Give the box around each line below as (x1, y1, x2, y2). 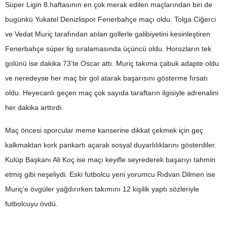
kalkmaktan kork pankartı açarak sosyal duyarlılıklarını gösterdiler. (5, 141, 216, 149)
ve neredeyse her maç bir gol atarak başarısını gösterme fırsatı (5, 74, 208, 82)
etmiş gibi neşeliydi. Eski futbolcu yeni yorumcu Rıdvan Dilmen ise (5, 170, 215, 178)
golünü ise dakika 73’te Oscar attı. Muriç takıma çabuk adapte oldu (5, 59, 219, 67)
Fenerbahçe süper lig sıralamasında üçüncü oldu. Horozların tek (5, 45, 211, 53)
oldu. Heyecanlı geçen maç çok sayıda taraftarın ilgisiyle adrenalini (5, 89, 218, 97)
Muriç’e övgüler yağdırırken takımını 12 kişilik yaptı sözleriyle (5, 185, 199, 193)
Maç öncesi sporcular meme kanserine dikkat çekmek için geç (5, 126, 203, 134)
